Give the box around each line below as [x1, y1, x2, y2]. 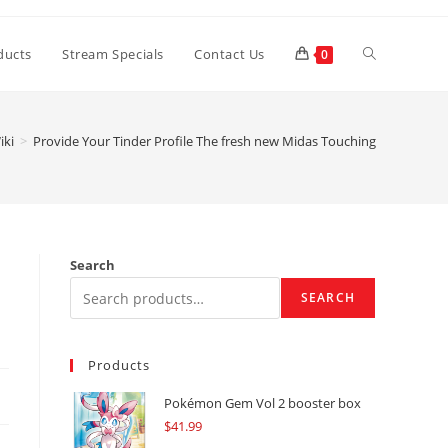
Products [88, 356, 150, 374]
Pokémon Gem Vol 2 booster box [164, 394, 361, 412]
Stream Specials [62, 45, 164, 63]
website [362, 117, 414, 136]
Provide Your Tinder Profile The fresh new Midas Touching [33, 132, 376, 150]
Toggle [362, 43, 406, 62]
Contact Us [194, 45, 265, 63]
